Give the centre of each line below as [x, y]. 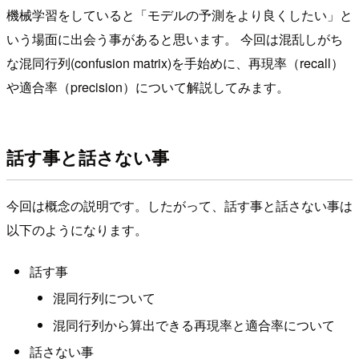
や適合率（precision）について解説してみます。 [148, 87]
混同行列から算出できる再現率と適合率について [194, 325]
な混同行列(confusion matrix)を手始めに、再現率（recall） [175, 63]
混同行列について [104, 298]
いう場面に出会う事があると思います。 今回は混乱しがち [175, 38]
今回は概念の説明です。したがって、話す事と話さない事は [179, 206]
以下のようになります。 [77, 230]
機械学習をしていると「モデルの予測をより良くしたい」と [179, 14]
